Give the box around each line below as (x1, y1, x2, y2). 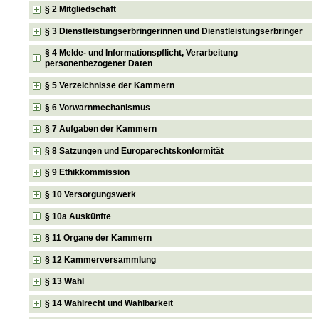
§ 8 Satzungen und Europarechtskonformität (45, 145, 224, 156)
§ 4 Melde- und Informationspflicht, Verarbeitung (45, 48, 239, 58)
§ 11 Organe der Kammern (45, 233, 152, 244)
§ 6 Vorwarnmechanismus (45, 102, 151, 113)
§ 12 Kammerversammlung (45, 254, 157, 265)
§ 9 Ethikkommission (45, 167, 130, 178)
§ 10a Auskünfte (45, 211, 112, 221)
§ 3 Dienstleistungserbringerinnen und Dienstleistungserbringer (45, 26, 303, 36)
